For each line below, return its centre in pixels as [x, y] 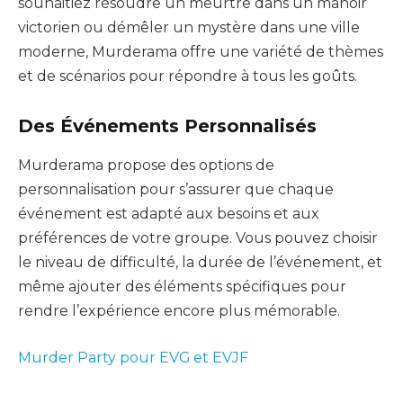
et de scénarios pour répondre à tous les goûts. [188, 76]
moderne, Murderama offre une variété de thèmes [201, 52]
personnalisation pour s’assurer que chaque [176, 190]
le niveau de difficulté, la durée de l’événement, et [200, 263]
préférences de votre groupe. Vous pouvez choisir [198, 238]
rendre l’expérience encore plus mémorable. [179, 311]
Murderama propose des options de [146, 166]
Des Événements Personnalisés [167, 126]
